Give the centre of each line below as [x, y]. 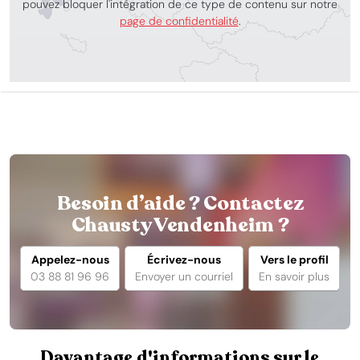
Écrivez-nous [184, 260]
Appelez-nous [70, 260]
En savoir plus [294, 276]
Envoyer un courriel [184, 276]
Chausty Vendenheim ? [180, 225]
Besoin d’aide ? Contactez [180, 203]
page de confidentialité [179, 20]
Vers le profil [294, 260]
